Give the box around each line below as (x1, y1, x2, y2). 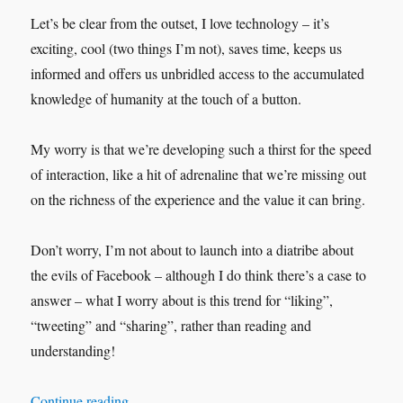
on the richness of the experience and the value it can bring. (31, 190, 366, 210)
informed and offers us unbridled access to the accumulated (31, 64, 365, 84)
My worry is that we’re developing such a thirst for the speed (31, 139, 372, 159)
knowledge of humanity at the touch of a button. (31, 89, 302, 109)
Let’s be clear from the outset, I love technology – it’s (31, 13, 330, 33)
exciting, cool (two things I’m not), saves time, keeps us (31, 39, 343, 58)
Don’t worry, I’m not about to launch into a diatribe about (31, 240, 354, 260)
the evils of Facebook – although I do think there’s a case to (31, 265, 367, 285)
